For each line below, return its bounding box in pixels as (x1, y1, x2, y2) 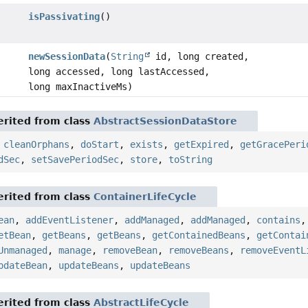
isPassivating (27, 11, 100, 23)
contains (256, 214, 301, 226)
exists (130, 139, 164, 151)
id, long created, (149, 51, 249, 63)
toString (168, 154, 213, 166)
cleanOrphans (3, 139, 70, 151)
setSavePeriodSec (31, 154, 120, 166)
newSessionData (27, 51, 105, 63)
